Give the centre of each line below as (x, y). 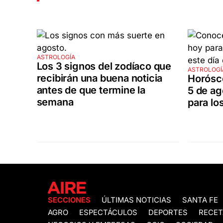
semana (55, 102)
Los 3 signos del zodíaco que (104, 66)
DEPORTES (168, 213)
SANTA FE (200, 200)
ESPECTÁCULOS (108, 213)
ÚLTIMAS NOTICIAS (136, 200)
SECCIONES (69, 200)
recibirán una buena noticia (100, 78)
